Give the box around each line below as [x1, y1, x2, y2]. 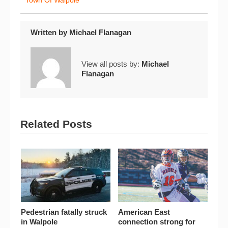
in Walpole [20, 217, 58, 226]
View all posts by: [81, 59, 141, 68]
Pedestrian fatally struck [20, 208, 107, 217]
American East [118, 208, 170, 217]
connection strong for [118, 217, 195, 226]
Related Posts [20, 118, 92, 130]
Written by [31, 28, 69, 37]
